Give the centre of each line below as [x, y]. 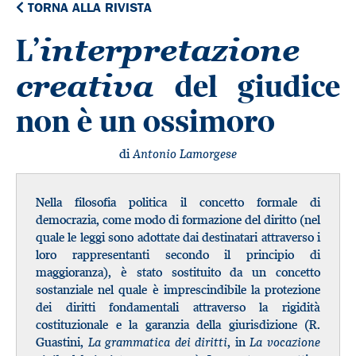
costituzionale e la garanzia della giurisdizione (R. [178, 324]
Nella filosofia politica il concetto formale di [178, 202]
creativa [85, 86]
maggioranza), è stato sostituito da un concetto [178, 272]
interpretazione [170, 50]
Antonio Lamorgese [185, 153]
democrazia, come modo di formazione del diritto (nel [178, 219]
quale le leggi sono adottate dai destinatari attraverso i [178, 237]
